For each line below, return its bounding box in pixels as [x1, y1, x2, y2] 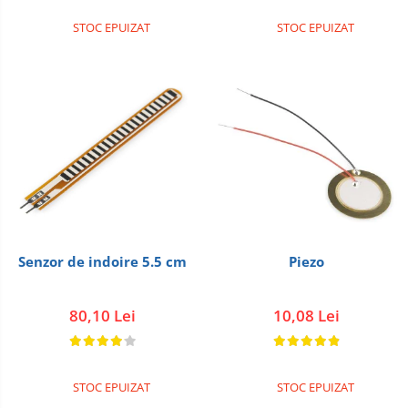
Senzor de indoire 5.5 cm [17, 252, 187, 270]
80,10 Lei [68, 305, 136, 326]
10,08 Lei [272, 305, 340, 326]
